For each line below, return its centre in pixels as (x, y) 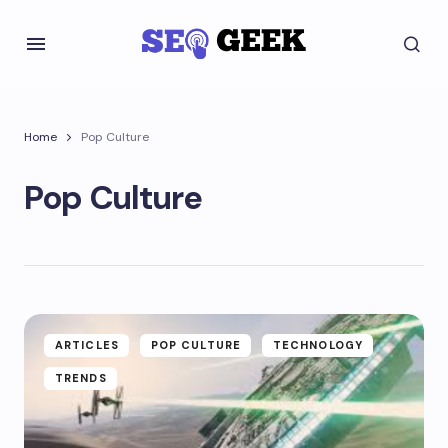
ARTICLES (87, 345)
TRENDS (81, 378)
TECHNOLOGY (317, 345)
